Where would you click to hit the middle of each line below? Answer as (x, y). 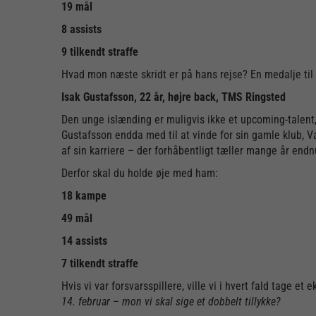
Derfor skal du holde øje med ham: (140, 173)
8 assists (81, 29)
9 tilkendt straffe (100, 52)
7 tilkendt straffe (100, 263)
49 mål (77, 218)
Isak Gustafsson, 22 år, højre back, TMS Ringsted (174, 97)
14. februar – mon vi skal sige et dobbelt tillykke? (171, 302)
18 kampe (84, 196)
